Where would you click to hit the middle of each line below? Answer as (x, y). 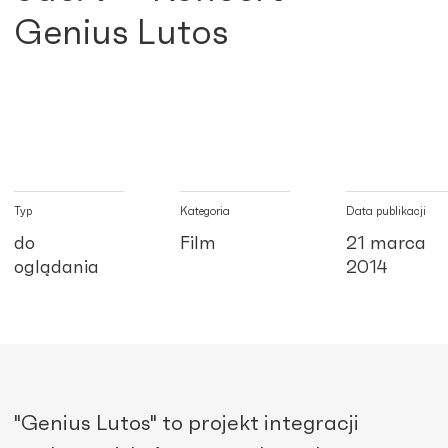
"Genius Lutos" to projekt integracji (186, 423)
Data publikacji (386, 211)
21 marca (386, 243)
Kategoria (205, 211)
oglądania (56, 267)
